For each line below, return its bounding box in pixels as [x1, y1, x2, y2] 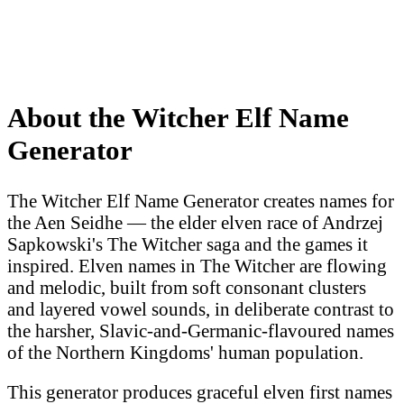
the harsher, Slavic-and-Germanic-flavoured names [7, 319, 394, 341]
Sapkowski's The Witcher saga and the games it [7, 233, 368, 254]
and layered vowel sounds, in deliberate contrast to [7, 298, 394, 319]
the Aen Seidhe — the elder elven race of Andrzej [7, 211, 383, 233]
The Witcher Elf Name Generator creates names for [7, 189, 394, 211]
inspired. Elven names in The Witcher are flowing [7, 254, 387, 276]
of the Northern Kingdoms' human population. [7, 341, 363, 363]
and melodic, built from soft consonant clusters [7, 276, 366, 298]
